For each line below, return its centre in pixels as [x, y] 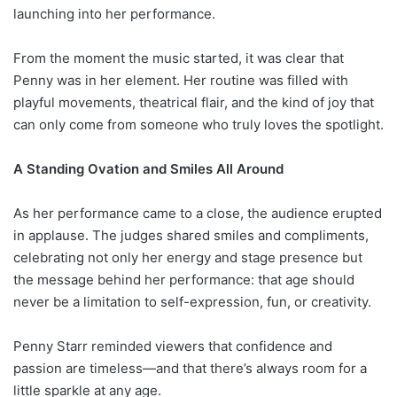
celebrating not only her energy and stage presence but [188, 257]
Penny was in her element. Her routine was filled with [181, 80]
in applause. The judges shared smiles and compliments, [191, 235]
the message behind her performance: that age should [184, 279]
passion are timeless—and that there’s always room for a [190, 368]
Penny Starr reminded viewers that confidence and [173, 346]
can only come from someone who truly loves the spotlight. [198, 124]
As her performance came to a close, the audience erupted [198, 213]
